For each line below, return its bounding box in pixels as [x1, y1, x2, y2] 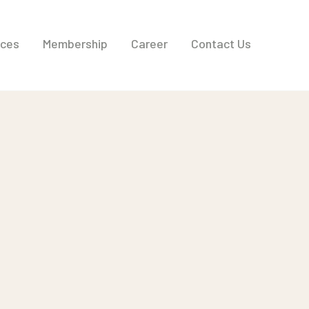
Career [130, 36, 168, 51]
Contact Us [190, 36, 251, 51]
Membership [42, 36, 108, 51]
